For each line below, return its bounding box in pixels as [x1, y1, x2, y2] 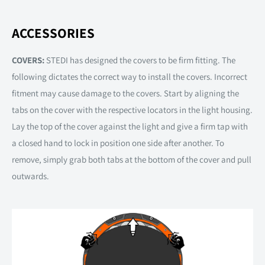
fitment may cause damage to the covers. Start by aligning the [12, 88, 239, 99]
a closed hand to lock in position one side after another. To [12, 137, 224, 149]
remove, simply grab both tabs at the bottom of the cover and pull [12, 154, 251, 166]
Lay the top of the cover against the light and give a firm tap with [12, 121, 248, 132]
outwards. [12, 170, 49, 182]
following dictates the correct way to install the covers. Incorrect [12, 71, 247, 83]
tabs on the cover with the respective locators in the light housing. [12, 104, 253, 116]
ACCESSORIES [12, 24, 95, 43]
